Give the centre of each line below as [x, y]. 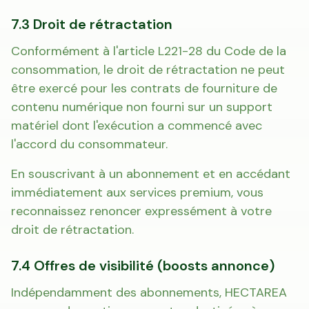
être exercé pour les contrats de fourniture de [144, 88]
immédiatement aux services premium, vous [137, 192]
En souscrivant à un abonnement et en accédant [151, 174]
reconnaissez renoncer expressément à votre [141, 211]
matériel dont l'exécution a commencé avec [137, 126]
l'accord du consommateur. [89, 144]
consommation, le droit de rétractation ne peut [148, 70]
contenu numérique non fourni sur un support [142, 107]
